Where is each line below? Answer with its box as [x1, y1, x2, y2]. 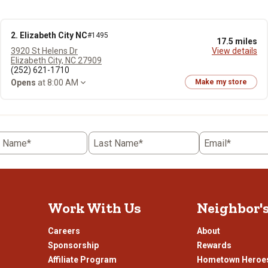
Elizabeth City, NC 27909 [11, 56, 102, 65]
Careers [47, 226, 80, 236]
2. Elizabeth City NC [11, 31, 87, 40]
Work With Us [47, 199, 141, 217]
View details [212, 46, 257, 56]
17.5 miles [217, 36, 257, 46]
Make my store [195, 78, 247, 86]
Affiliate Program [47, 255, 117, 264]
